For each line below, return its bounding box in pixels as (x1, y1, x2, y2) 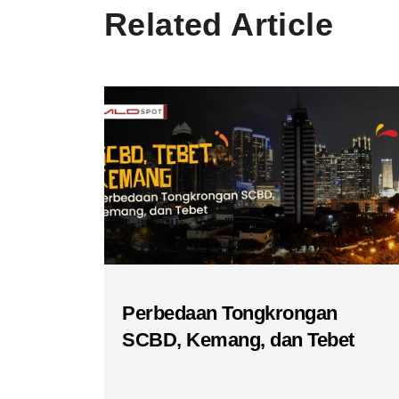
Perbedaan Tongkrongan (122, 302, 338, 325)
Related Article (104, 6, 333, 44)
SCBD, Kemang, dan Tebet (122, 329, 354, 352)
